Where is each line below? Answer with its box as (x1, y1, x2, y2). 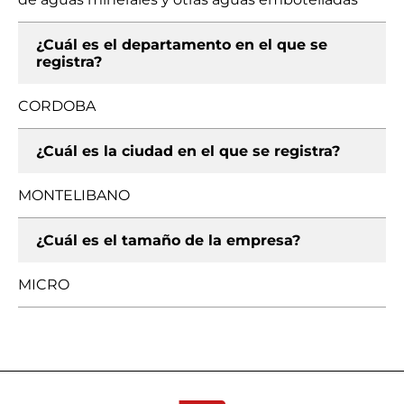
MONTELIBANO (18, 187, 130, 204)
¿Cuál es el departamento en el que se (36, 36, 327, 53)
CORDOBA (18, 97, 96, 115)
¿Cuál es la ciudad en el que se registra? (36, 142, 340, 160)
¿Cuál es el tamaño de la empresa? (36, 232, 300, 249)
